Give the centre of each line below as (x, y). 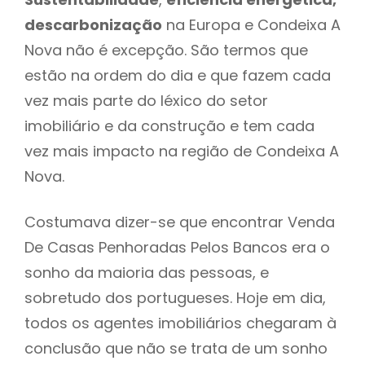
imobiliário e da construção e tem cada (169, 125)
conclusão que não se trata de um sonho (176, 348)
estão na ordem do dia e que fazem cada (178, 75)
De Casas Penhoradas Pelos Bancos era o (177, 247)
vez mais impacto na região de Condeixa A (182, 151)
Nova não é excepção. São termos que (166, 50)
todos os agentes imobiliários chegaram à (180, 323)
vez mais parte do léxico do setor (146, 100)
